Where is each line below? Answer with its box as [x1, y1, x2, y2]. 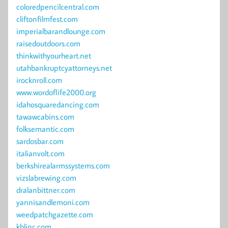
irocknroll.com [16, 75, 62, 85]
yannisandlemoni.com [16, 197, 90, 208]
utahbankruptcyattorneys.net [16, 63, 112, 73]
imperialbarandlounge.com [16, 26, 105, 37]
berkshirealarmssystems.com [16, 160, 110, 171]
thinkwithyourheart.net [16, 50, 91, 61]
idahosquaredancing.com [16, 99, 99, 110]
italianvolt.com [16, 148, 65, 159]
